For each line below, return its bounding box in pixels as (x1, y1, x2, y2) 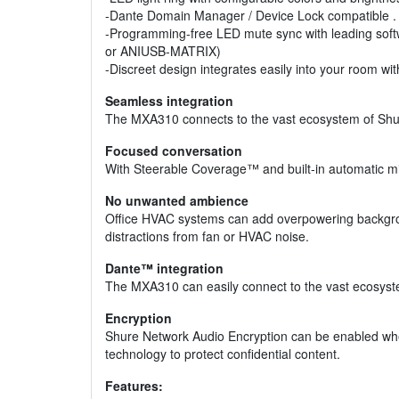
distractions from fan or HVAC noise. (105, 227, 309, 246)
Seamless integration (105, 92, 233, 110)
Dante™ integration (105, 259, 224, 278)
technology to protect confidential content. (105, 345, 340, 363)
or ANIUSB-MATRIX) (105, 42, 221, 61)
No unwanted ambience (105, 191, 248, 210)
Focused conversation (105, 142, 242, 160)
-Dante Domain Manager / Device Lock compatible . (105, 6, 396, 25)
